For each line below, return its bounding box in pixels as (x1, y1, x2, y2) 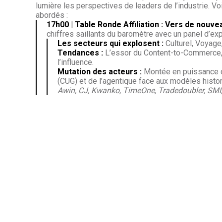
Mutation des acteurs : (57, 66, 142, 76)
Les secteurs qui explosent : (57, 38, 164, 48)
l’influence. (57, 57, 94, 67)
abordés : (36, 10, 68, 20)
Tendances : (57, 48, 103, 57)
